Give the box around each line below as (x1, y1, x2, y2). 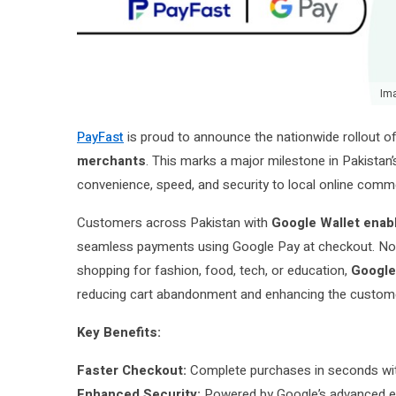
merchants (77, 150, 146, 171)
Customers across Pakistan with (77, 212, 271, 232)
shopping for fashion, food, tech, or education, (77, 260, 351, 280)
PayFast (77, 126, 124, 147)
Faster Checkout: (77, 360, 187, 380)
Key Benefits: (77, 322, 161, 342)
